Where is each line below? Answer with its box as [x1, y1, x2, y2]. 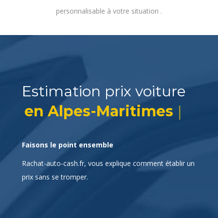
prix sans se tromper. [21, 192, 88, 201]
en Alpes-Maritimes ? [24, 102, 186, 121]
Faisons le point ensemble [21, 160, 113, 169]
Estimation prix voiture [21, 82, 186, 101]
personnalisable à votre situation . [56, 6, 162, 16]
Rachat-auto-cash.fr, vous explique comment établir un [21, 178, 195, 188]
